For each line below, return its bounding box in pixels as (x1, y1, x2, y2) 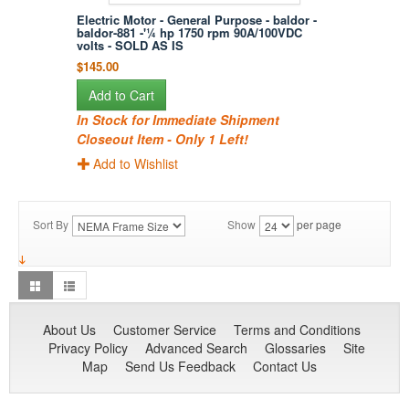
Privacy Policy (47, 339, 128, 358)
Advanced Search (144, 339, 247, 358)
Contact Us (253, 357, 317, 376)
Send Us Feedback (125, 357, 236, 376)
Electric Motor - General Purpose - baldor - (77, 11, 318, 29)
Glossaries (264, 339, 326, 358)
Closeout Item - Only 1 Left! (77, 130, 249, 149)
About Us (42, 320, 96, 340)
